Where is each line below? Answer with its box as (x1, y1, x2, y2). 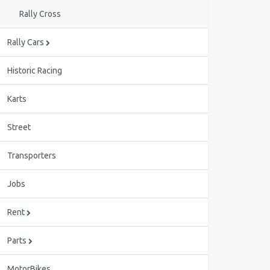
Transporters (7, 151, 56, 160)
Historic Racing (7, 66, 62, 75)
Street (7, 122, 31, 132)
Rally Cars (7, 37, 46, 47)
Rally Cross (19, 9, 61, 19)
